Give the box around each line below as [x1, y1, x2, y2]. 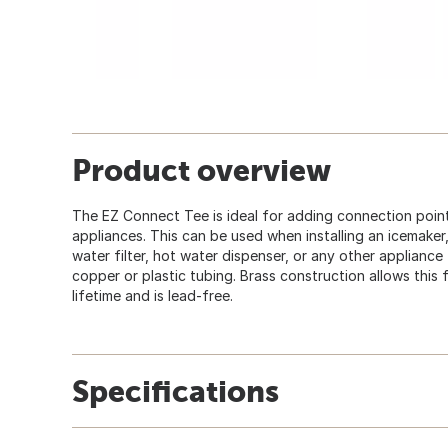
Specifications [72, 373, 279, 408]
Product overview [72, 152, 331, 187]
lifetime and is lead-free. [72, 286, 233, 304]
